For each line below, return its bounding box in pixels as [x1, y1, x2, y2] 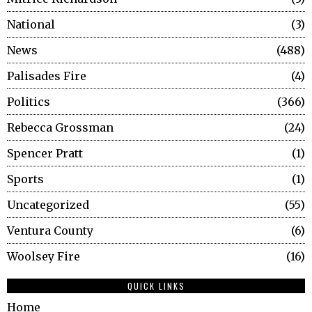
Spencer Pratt [7, 146, 83, 160]
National [7, 17, 55, 31]
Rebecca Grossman [7, 120, 114, 134]
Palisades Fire [7, 68, 86, 83]
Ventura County [7, 223, 93, 237]
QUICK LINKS [127, 279, 185, 292]
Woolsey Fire [7, 249, 80, 263]
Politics [7, 94, 50, 109]
